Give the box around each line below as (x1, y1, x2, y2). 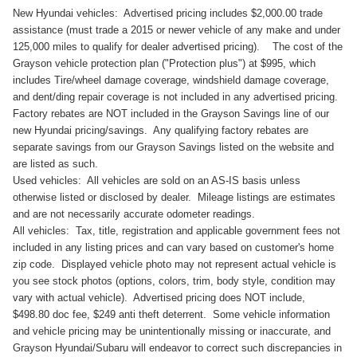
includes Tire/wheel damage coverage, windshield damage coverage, (13, 74, 329, 87)
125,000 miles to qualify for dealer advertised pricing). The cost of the (13, 41, 343, 53)
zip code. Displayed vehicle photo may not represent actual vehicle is (13, 258, 336, 271)
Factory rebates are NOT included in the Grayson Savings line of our (13, 108, 329, 120)
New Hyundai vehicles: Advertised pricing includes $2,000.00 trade (13, 7, 323, 20)
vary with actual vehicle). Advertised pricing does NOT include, (13, 292, 305, 304)
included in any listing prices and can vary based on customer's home (13, 241, 334, 254)
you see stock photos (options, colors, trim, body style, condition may (13, 275, 335, 288)
